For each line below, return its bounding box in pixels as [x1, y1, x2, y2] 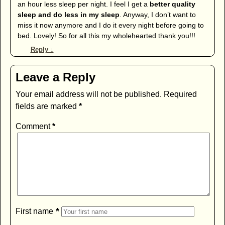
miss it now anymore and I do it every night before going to [17, 21, 204, 30]
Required [163, 90, 197, 99]
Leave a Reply [15, 70, 95, 84]
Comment [15, 122, 52, 131]
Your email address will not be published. [15, 90, 162, 99]
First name [15, 207, 53, 216]
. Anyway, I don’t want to [119, 11, 196, 19]
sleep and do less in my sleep [17, 11, 120, 19]
